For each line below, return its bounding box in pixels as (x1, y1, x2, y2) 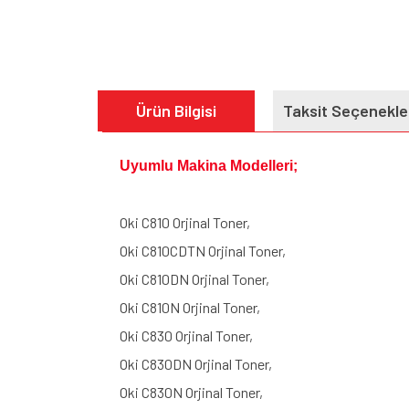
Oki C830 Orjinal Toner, (120, 327, 253, 344)
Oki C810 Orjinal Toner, (120, 214, 250, 231)
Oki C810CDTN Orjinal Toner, (120, 242, 286, 259)
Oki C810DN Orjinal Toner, (120, 270, 269, 288)
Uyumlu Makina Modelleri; (120, 158, 298, 173)
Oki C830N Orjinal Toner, (120, 383, 263, 401)
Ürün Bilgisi (135, 100, 216, 121)
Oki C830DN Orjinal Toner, (120, 355, 272, 372)
